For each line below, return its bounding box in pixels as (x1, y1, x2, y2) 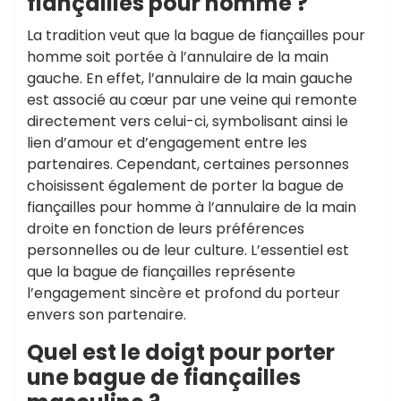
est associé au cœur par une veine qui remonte (27, 90, 357, 110)
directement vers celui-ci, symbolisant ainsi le (27, 111, 348, 132)
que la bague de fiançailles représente (27, 261, 295, 282)
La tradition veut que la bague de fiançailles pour (27, 25, 365, 46)
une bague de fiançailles (27, 363, 301, 392)
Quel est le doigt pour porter (27, 337, 335, 367)
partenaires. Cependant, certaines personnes (27, 154, 349, 175)
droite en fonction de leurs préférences (27, 218, 304, 239)
